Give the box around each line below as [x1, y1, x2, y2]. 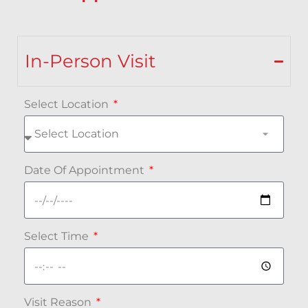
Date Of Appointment [24, 164, 147, 177]
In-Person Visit [25, 50, 156, 72]
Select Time [24, 230, 91, 243]
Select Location [24, 98, 111, 111]
